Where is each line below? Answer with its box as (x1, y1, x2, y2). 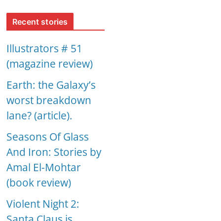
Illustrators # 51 (6, 41, 83, 56)
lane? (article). (6, 109, 73, 123)
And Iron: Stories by (6, 145, 102, 159)
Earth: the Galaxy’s (6, 78, 96, 92)
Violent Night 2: (6, 197, 80, 211)
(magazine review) (6, 57, 93, 71)
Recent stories (12, 17, 68, 27)
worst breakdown (6, 93, 92, 108)
